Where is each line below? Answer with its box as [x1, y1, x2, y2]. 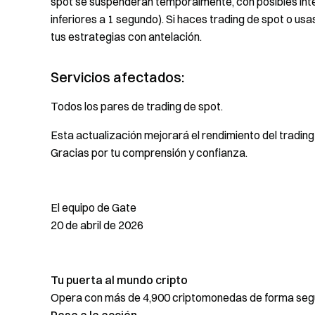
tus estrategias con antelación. [51, 30, 202, 44]
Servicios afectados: [51, 68, 184, 86]
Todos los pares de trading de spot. [51, 99, 223, 113]
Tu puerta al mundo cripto [51, 273, 188, 287]
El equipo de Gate [51, 200, 136, 214]
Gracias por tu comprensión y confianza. [51, 146, 247, 160]
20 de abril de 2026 [51, 218, 143, 232]
